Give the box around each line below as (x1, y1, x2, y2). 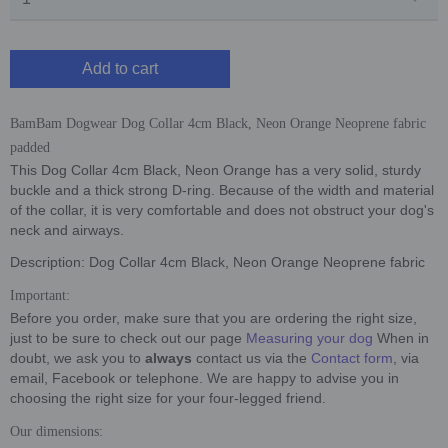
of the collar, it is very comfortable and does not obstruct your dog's (10, 201, 434, 218)
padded (10, 139, 50, 155)
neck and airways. (10, 221, 124, 238)
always (141, 349, 192, 366)
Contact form (311, 349, 393, 366)
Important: (10, 287, 70, 303)
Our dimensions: (10, 423, 103, 439)
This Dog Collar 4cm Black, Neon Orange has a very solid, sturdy (10, 161, 421, 178)
